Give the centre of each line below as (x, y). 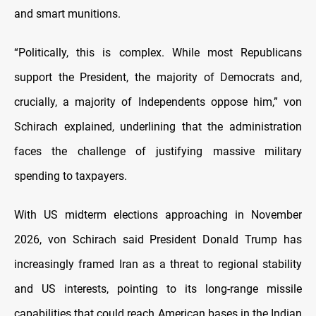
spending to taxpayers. (71, 176)
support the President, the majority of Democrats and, (158, 78)
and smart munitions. (67, 14)
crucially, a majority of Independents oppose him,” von (158, 102)
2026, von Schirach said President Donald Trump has (158, 240)
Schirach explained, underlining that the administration (158, 127)
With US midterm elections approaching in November (158, 215)
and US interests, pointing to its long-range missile (158, 289)
